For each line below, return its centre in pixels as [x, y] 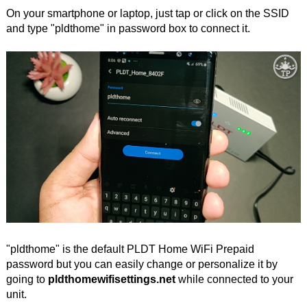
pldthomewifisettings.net [111, 279]
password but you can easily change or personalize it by [142, 264]
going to [27, 279]
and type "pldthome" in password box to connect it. [128, 28]
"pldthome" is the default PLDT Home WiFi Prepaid [130, 249]
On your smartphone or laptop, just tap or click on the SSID [147, 13]
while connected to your [234, 279]
